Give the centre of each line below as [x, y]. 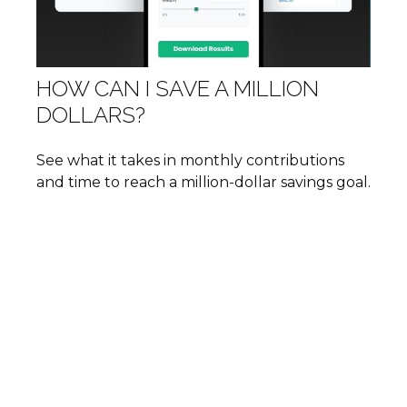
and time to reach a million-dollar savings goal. [203, 183]
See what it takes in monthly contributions [190, 161]
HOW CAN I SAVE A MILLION [178, 89]
